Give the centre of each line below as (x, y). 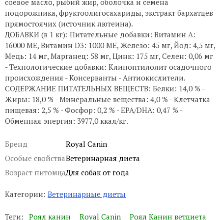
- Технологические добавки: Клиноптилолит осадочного (108, 67)
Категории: (26, 194)
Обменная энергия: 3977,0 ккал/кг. (67, 121)
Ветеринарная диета (103, 158)
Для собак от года (97, 172)
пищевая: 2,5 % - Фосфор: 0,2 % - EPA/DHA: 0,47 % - (94, 110)
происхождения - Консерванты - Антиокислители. (95, 77)
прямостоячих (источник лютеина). (69, 23)
